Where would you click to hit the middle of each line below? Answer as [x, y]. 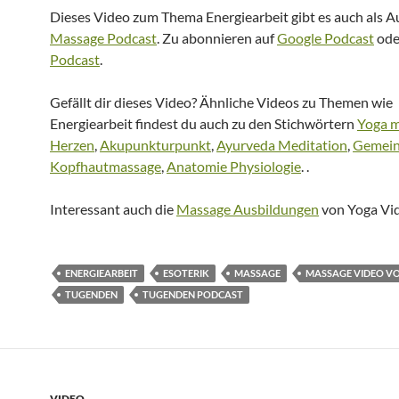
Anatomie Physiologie [234, 166]
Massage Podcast [103, 38]
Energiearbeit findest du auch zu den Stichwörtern [204, 123]
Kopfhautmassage [106, 166]
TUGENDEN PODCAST [193, 294]
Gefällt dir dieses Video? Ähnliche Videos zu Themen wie [221, 102]
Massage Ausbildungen [248, 209]
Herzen [72, 145]
